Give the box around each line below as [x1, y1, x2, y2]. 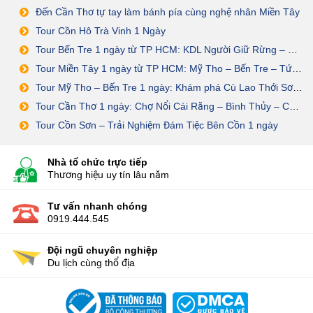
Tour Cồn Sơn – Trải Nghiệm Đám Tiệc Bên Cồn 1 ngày [36, 119, 278, 131]
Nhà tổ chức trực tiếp [48, 156, 147, 168]
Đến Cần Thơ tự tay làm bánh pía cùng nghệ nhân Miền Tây [36, 6, 300, 18]
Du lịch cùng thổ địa [48, 257, 135, 269]
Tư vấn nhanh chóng [48, 201, 147, 212]
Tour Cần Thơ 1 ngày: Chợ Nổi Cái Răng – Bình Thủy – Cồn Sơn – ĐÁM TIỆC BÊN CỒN [36, 101, 289, 112]
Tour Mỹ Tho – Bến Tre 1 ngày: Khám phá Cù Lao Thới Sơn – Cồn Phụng [36, 82, 293, 94]
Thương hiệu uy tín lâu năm [48, 169, 169, 181]
